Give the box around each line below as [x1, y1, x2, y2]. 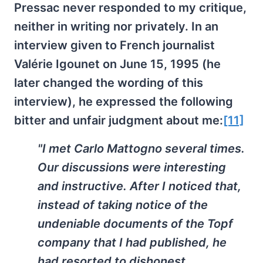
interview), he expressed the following [14, 95, 233, 109]
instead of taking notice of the [38, 198, 208, 212]
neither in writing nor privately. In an [14, 19, 218, 33]
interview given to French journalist [14, 38, 215, 52]
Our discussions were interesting [38, 160, 226, 174]
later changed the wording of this [14, 76, 203, 90]
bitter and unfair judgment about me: [14, 113, 223, 127]
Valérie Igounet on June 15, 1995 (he [14, 57, 221, 71]
